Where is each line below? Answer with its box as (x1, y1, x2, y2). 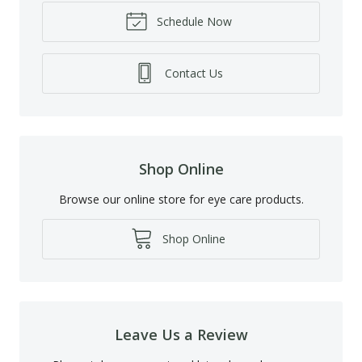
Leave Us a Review (114, 324, 248, 344)
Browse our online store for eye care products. (58, 191, 304, 207)
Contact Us (162, 65, 223, 81)
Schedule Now (153, 13, 232, 29)
